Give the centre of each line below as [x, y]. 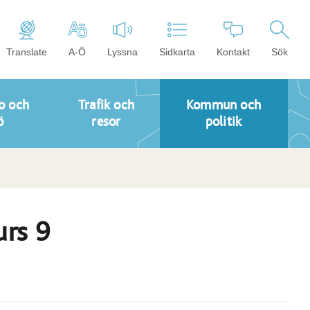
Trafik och [106, 105]
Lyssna [122, 52]
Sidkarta [177, 52]
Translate [27, 52]
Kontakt [233, 52]
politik [224, 122]
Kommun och [224, 105]
